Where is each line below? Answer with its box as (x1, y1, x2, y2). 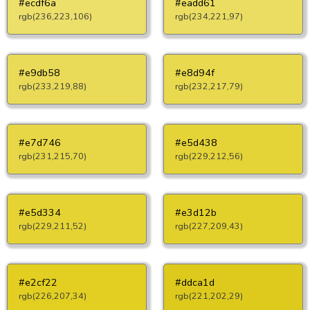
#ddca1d (175, 275, 215, 289)
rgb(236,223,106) (19, 10, 92, 22)
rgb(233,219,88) (19, 80, 86, 92)
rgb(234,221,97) (175, 10, 243, 22)
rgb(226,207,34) (19, 290, 86, 302)
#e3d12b (175, 206, 217, 219)
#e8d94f (175, 66, 215, 80)
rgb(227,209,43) (175, 220, 243, 232)
